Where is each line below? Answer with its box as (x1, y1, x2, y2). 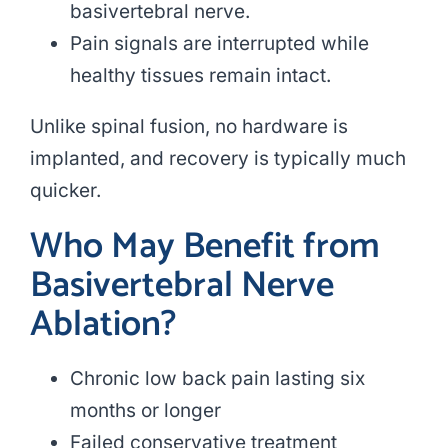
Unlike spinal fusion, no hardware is (29, 115, 348, 139)
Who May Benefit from (29, 217, 380, 277)
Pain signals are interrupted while (69, 32, 369, 56)
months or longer (69, 399, 221, 423)
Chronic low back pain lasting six (69, 367, 365, 391)
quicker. (29, 179, 101, 203)
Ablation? (29, 295, 176, 355)
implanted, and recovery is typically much (29, 147, 406, 171)
